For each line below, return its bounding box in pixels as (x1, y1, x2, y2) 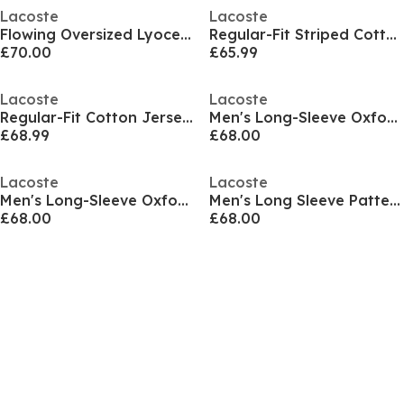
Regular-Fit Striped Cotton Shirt (385, 25, 397, 43)
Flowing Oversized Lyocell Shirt (180, 25, 191, 43)
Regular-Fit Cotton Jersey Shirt (182, 108, 193, 126)
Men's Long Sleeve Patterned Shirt (389, 191, 400, 209)
